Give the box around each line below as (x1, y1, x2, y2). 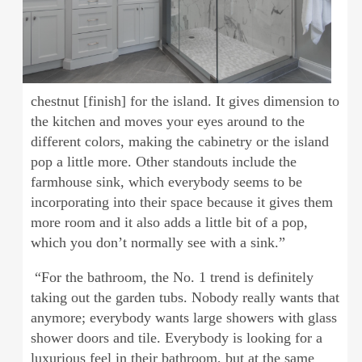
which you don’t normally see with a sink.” (30, 234, 285, 251)
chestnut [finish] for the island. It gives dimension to (30, 93, 339, 110)
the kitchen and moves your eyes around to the (30, 113, 305, 130)
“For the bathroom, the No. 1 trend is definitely (30, 269, 314, 286)
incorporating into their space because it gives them (30, 194, 333, 211)
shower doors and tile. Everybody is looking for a (30, 330, 322, 347)
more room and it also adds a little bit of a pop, (30, 214, 308, 231)
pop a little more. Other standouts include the (30, 154, 297, 170)
